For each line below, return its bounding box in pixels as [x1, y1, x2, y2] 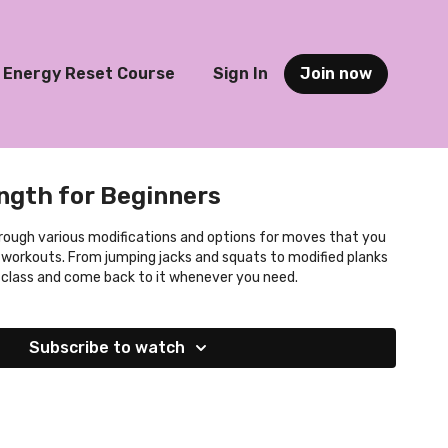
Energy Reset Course [2, 64, 175, 83]
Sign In [213, 64, 268, 83]
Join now [300, 64, 372, 83]
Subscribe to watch [29, 338, 185, 357]
